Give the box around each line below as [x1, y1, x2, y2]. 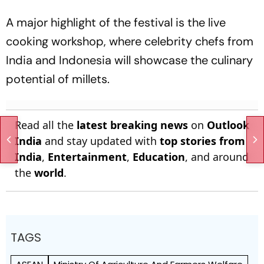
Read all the [15, 117, 77, 132]
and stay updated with [42, 133, 160, 148]
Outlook [207, 117, 249, 132]
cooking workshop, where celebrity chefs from [6, 33, 253, 49]
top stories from [160, 133, 245, 148]
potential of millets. [6, 71, 110, 87]
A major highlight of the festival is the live [6, 14, 226, 30]
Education [133, 149, 185, 164]
